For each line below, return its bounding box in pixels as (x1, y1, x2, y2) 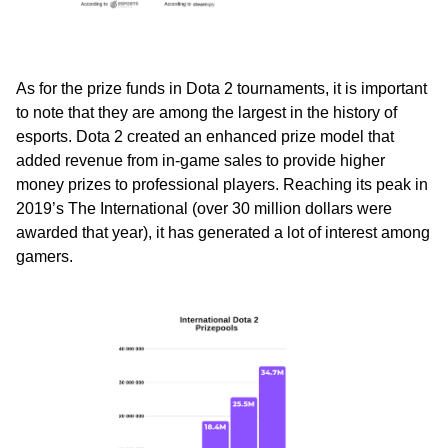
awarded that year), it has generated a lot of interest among (16, 224, 430, 242)
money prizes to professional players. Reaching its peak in (16, 176, 428, 194)
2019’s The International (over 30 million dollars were (16, 200, 392, 218)
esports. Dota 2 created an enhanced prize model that (16, 128, 394, 146)
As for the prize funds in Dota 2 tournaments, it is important (16, 80, 427, 98)
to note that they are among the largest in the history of (16, 104, 397, 122)
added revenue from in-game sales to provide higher (16, 152, 385, 170)
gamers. (16, 248, 73, 266)
